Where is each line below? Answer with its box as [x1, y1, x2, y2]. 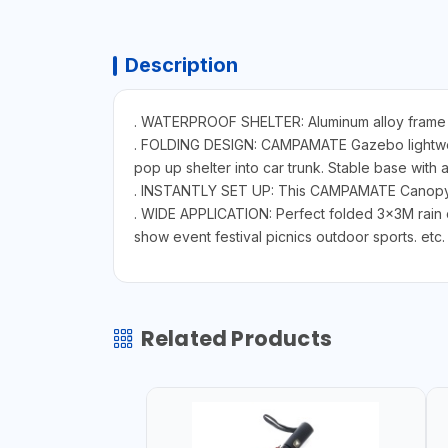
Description [124, 53, 238, 78]
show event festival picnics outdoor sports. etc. [133, 228, 445, 246]
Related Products [140, 324, 332, 354]
